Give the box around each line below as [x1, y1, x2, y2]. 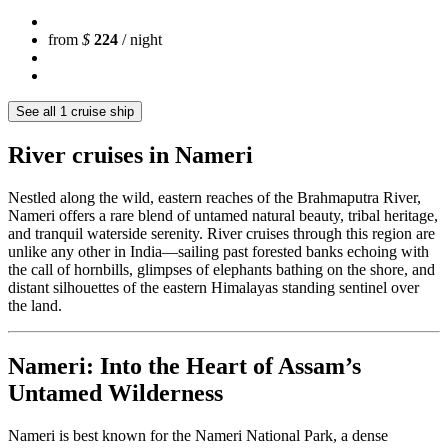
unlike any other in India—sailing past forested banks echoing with [8, 242, 429, 260]
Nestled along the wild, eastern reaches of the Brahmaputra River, [8, 188, 421, 206]
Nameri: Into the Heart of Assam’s [8, 352, 361, 379]
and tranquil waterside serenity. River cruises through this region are [8, 224, 435, 242]
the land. [8, 296, 62, 314]
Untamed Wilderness [8, 379, 223, 406]
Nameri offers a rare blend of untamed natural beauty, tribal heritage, [8, 206, 438, 224]
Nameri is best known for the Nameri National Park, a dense [8, 426, 388, 444]
